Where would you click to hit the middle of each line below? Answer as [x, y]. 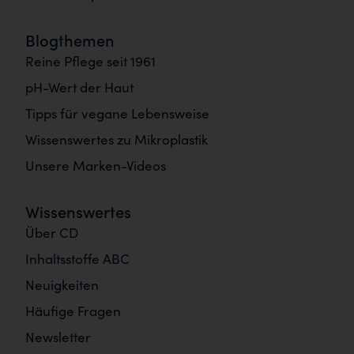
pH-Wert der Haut [79, 87]
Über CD [52, 232]
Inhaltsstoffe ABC [77, 258]
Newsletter [58, 337]
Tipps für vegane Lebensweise [117, 113]
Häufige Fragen [73, 311]
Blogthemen [70, 40]
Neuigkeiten [62, 284]
